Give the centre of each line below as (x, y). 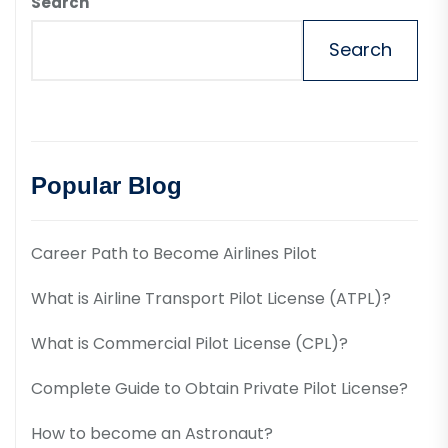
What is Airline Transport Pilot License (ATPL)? (211, 298)
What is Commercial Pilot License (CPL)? (189, 343)
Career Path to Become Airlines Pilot (174, 253)
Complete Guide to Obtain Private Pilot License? (219, 388)
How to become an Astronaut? (152, 433)
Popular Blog (106, 185)
